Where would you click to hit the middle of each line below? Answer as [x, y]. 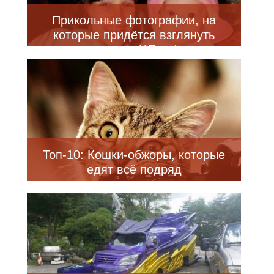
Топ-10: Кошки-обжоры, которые [134, 154]
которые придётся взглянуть [134, 35]
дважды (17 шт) [134, 49]
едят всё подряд [134, 169]
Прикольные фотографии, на [134, 20]
